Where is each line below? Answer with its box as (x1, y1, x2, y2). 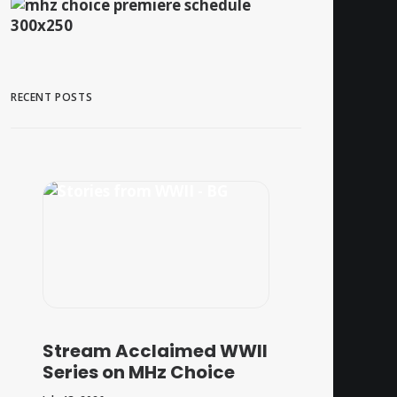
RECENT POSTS (11, 90, 93, 105)
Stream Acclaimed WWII (43, 339, 268, 364)
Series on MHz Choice (43, 360, 235, 385)
